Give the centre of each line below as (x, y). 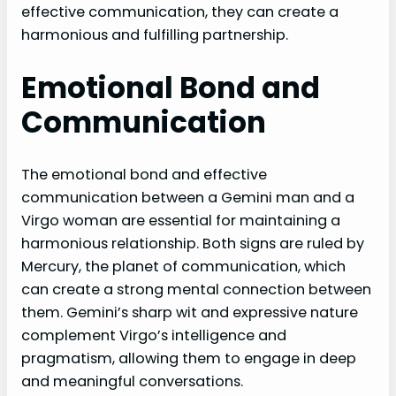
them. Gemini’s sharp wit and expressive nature (190, 312)
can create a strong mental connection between (196, 289)
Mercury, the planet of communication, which (183, 266)
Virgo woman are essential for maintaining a (181, 220)
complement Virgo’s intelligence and (154, 335)
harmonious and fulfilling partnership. (155, 34)
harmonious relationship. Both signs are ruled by (193, 243)
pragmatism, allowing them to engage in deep (189, 358)
